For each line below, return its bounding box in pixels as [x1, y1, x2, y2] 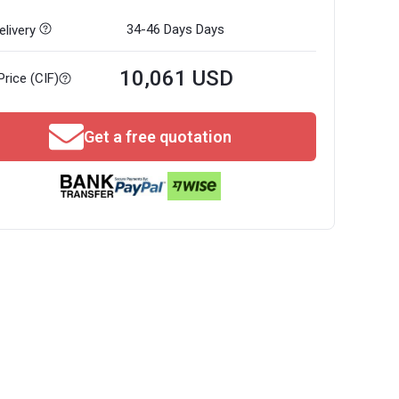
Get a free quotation [84, 127, 232, 146]
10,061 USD [119, 66, 234, 91]
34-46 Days [126, 21, 193, 37]
